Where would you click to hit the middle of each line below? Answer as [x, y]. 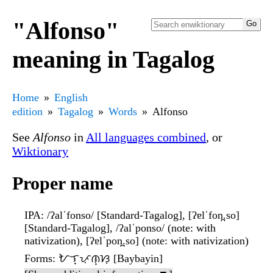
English [71, 97]
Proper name [62, 183]
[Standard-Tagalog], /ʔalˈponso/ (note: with [120, 228]
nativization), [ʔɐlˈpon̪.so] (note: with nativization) [136, 241]
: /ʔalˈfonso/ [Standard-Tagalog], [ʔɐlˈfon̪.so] [140, 215]
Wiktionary [40, 151]
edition [27, 111]
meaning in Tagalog [113, 59]
